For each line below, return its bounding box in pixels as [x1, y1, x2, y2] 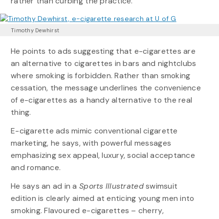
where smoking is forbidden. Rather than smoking [10, 70, 191, 81]
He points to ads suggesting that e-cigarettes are [10, 45, 196, 56]
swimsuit [143, 181, 178, 192]
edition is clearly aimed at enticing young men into [10, 193, 195, 204]
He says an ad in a [10, 181, 80, 192]
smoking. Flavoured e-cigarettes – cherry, [10, 205, 164, 216]
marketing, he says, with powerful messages [10, 137, 172, 148]
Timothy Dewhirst [10, 26, 60, 34]
